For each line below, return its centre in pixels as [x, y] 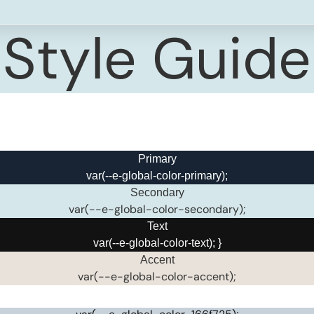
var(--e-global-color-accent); [157, 276]
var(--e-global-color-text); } [157, 243]
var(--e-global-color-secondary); [157, 209]
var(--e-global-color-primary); [157, 175]
